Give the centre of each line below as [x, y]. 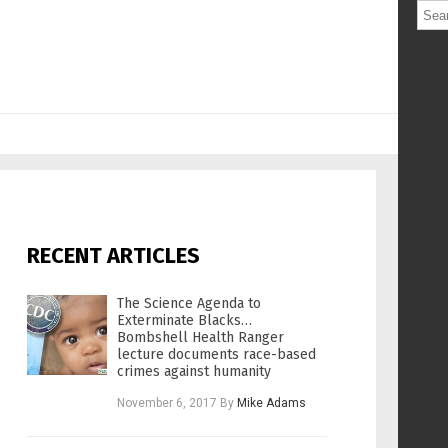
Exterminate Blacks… [184, 321]
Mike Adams [271, 403]
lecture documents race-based [216, 355]
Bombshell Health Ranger [200, 338]
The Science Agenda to [189, 304]
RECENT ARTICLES [113, 255]
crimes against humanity [194, 372]
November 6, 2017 [167, 403]
